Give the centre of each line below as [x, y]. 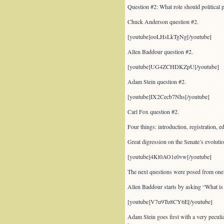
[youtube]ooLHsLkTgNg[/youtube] [169, 36]
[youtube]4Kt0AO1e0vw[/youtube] [169, 156]
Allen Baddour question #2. [160, 51]
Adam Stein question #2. [156, 81]
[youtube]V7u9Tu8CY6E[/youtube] [170, 201]
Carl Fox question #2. [153, 111]
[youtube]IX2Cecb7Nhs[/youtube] [168, 96]
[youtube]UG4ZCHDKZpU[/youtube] [173, 66]
